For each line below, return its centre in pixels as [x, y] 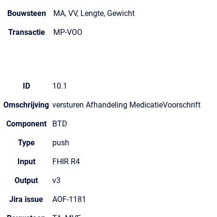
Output [26, 180]
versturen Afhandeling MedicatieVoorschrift [126, 105]
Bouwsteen [27, 13]
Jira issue [26, 199]
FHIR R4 [66, 162]
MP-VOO [68, 32]
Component [26, 124]
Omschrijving [26, 105]
